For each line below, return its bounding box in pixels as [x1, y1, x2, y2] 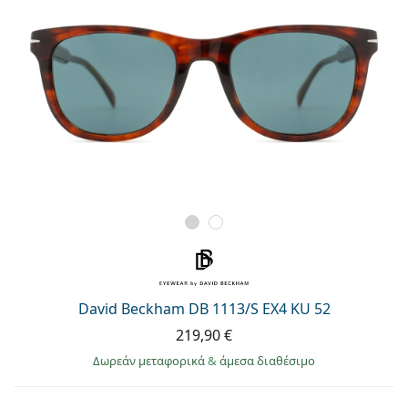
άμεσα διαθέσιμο [219, 352, 315, 369]
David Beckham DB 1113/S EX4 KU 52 [77, 298, 331, 319]
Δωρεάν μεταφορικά [93, 352, 208, 369]
